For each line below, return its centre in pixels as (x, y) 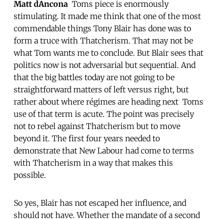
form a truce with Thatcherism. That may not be (103, 40)
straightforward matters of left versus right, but (101, 89)
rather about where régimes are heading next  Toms (109, 101)
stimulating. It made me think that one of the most (107, 16)
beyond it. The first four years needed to (87, 138)
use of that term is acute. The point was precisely (104, 114)
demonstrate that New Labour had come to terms (104, 150)
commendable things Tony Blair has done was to (102, 28)
